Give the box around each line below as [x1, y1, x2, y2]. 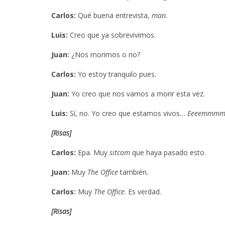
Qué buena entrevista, [76, 10, 152, 20]
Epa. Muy [76, 147, 109, 157]
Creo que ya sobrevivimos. [68, 30, 156, 40]
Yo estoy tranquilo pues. [76, 69, 156, 79]
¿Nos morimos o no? [69, 49, 140, 59]
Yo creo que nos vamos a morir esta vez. [69, 88, 205, 98]
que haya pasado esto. [130, 147, 206, 157]
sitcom [109, 147, 130, 157]
